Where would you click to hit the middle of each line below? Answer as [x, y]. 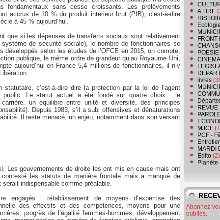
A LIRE [206, 12]
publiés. [197, 214]
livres [205, 80]
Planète [208, 163]
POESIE [208, 53]
